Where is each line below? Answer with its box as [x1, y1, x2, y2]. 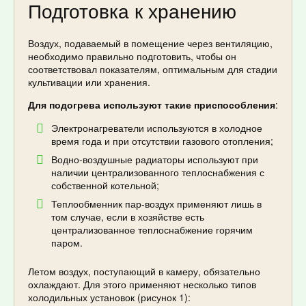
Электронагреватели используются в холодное [51, 120, 262, 135]
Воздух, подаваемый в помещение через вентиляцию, [28, 36, 273, 50]
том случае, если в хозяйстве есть [51, 209, 204, 223]
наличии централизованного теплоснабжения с [51, 165, 264, 179]
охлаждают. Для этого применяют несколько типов [28, 277, 256, 291]
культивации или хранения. [28, 74, 150, 89]
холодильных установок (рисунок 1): [28, 290, 191, 304]
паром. [51, 235, 83, 249]
